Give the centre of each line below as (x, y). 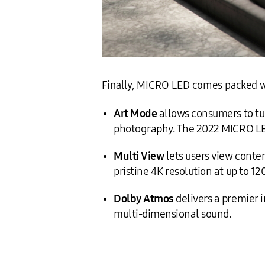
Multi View (139, 156)
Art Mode (135, 114)
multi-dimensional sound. (172, 214)
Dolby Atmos (144, 199)
